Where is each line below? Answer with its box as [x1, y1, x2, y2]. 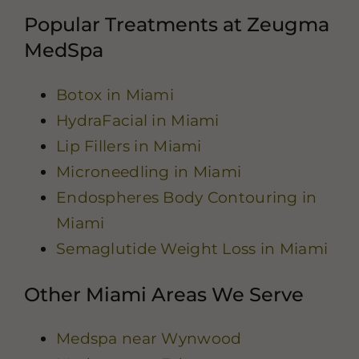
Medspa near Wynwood [55, 329, 242, 349]
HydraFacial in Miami [55, 111, 220, 130]
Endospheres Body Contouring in [55, 188, 317, 207]
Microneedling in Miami [55, 162, 242, 181]
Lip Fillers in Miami [55, 136, 202, 155]
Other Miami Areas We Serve [23, 281, 304, 306]
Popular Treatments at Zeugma [23, 12, 329, 37]
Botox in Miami [55, 85, 174, 104]
